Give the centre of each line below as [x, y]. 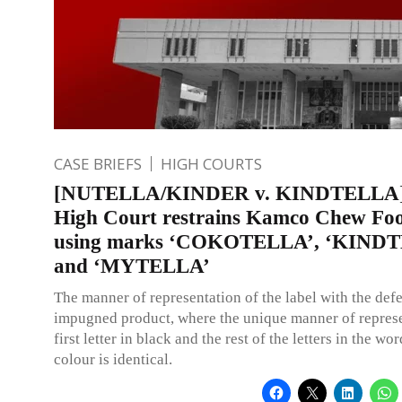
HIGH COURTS [211, 163]
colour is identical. [113, 359]
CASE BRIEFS [98, 163]
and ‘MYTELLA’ [132, 266]
